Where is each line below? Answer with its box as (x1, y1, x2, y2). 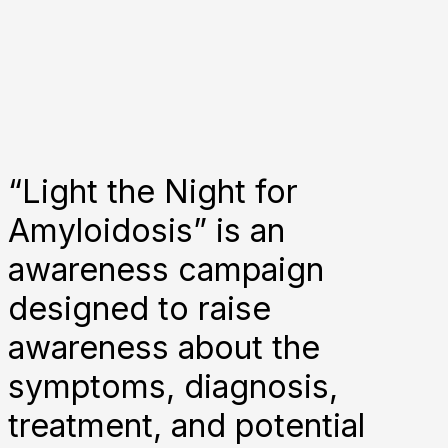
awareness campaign (8, 249, 324, 289)
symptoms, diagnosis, (8, 366, 338, 406)
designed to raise (8, 288, 271, 328)
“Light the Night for (8, 171, 298, 211)
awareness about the (8, 327, 320, 367)
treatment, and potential (8, 405, 365, 445)
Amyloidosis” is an (8, 210, 285, 250)
